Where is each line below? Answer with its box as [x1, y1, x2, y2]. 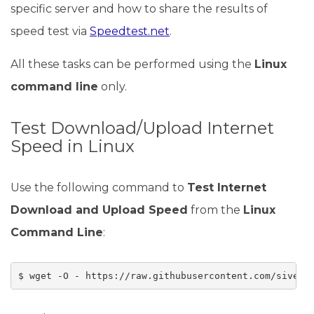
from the [188, 203, 243, 217]
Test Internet [187, 181, 266, 194]
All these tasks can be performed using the [11, 57, 254, 71]
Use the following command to [11, 181, 187, 194]
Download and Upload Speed [11, 203, 188, 217]
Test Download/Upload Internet [11, 118, 274, 138]
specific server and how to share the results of [11, 2, 268, 15]
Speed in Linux [11, 136, 135, 156]
